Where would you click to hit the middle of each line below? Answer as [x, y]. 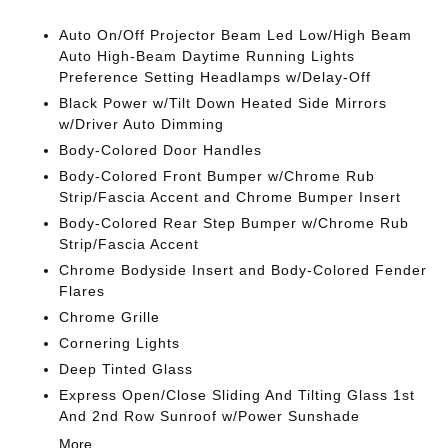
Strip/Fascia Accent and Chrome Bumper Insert [230, 197]
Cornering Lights [120, 343]
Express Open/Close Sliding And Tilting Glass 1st [237, 395]
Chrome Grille [110, 317]
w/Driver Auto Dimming [142, 124]
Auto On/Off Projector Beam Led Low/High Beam [236, 35]
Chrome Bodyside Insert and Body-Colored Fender [243, 270]
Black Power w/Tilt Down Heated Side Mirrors [223, 103]
